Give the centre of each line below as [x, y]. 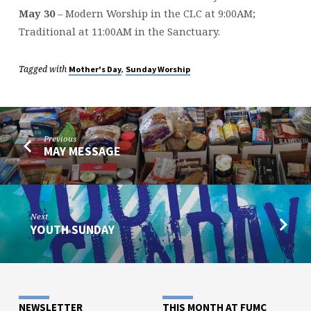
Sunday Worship [158, 69]
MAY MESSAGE [83, 151]
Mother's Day [95, 69]
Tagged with [43, 69]
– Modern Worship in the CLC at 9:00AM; [155, 14]
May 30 [36, 14]
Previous [60, 139]
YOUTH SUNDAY [73, 229]
